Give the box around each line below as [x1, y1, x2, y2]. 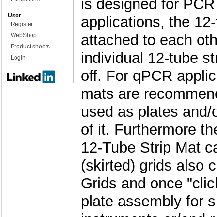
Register [11, 21, 33, 28]
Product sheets [11, 43, 50, 50]
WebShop [11, 32, 37, 39]
